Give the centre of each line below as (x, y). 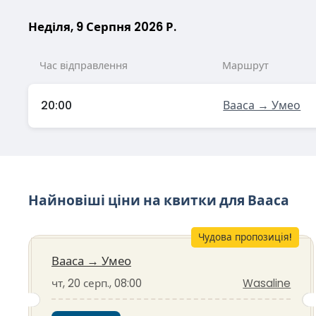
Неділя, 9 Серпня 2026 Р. (102, 26)
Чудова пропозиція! (245, 238)
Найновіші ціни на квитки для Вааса (159, 201)
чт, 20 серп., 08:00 (97, 284)
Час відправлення (84, 66)
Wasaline (267, 284)
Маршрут (245, 66)
